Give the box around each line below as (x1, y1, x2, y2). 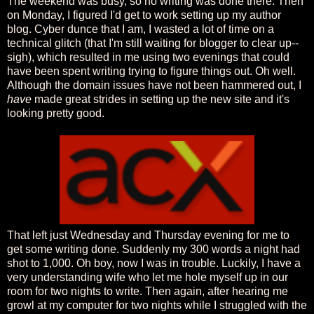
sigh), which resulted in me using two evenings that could (7, 50, 289, 63)
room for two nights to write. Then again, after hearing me (7, 285, 288, 297)
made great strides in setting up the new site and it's (34, 93, 289, 105)
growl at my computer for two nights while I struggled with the (7, 299, 307, 311)
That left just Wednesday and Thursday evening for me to (7, 228, 289, 241)
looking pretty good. (7, 107, 107, 119)
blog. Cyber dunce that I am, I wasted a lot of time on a (7, 22, 274, 35)
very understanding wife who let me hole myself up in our (7, 271, 288, 283)
